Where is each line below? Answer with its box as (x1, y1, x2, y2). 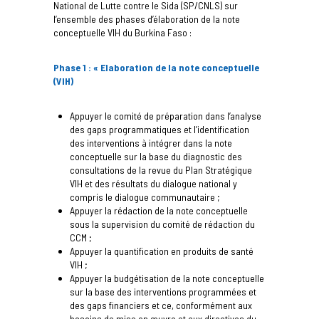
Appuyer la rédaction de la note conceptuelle (70, 204, 249, 217)
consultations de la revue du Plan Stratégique (70, 164, 253, 177)
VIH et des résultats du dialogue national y (70, 177, 238, 190)
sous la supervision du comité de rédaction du (70, 218, 256, 231)
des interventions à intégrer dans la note (70, 137, 233, 150)
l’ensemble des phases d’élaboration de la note (53, 13, 240, 26)
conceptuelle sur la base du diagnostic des (70, 150, 243, 163)
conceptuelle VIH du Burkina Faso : (53, 26, 192, 39)
